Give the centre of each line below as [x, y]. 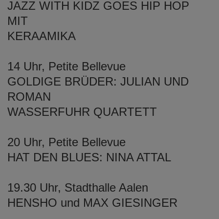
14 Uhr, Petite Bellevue [66, 66]
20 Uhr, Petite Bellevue [66, 142]
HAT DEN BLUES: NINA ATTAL [89, 157]
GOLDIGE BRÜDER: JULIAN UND [98, 81]
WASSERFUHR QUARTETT [82, 111]
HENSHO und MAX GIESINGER [92, 202]
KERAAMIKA [42, 36]
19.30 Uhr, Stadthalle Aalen [78, 187]
